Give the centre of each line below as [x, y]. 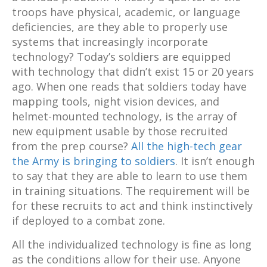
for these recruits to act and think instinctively [132, 206]
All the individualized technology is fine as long [132, 245]
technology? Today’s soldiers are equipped [121, 57]
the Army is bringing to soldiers [94, 161]
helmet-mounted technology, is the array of [125, 117]
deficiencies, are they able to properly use [120, 27]
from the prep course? [72, 146]
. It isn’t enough [215, 161]
